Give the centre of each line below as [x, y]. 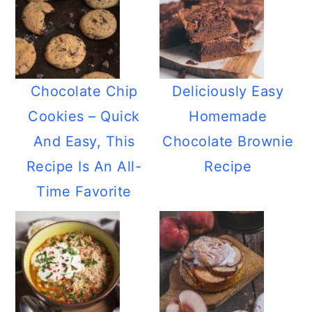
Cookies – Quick [84, 116]
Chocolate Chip [84, 91]
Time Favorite [84, 192]
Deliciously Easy [228, 91]
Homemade [228, 116]
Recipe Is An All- [84, 166]
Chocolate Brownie [228, 141]
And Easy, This [84, 141]
